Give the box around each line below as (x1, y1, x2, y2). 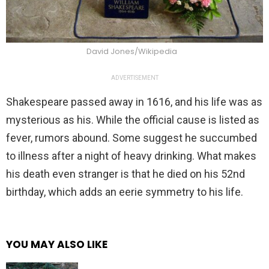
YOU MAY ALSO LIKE (6, 237, 107, 252)
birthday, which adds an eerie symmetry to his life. (6, 185, 243, 198)
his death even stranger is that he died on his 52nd (6, 167, 245, 180)
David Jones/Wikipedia (86, 45, 177, 57)
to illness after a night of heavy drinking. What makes (6, 149, 256, 162)
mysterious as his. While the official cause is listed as (6, 113, 259, 126)
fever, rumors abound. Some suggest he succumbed (6, 131, 257, 144)
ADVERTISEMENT (110, 74, 159, 81)
